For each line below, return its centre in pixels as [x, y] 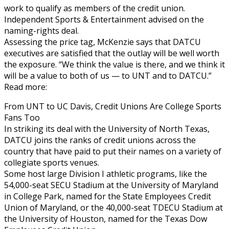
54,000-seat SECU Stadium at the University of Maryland [111, 185]
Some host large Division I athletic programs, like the [106, 174]
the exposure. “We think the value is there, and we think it [114, 64]
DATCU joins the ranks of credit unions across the [100, 140]
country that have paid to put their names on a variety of [113, 151]
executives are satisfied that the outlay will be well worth [112, 53]
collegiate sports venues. [52, 162]
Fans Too [22, 117]
